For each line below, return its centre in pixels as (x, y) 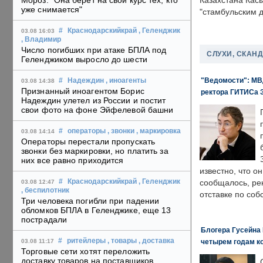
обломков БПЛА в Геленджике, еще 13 (96, 210)
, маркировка (159, 131)
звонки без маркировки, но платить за (95, 151)
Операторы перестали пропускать (88, 142)
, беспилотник (45, 190)
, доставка (156, 241)
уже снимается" (52, 10)
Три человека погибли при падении (90, 201)
